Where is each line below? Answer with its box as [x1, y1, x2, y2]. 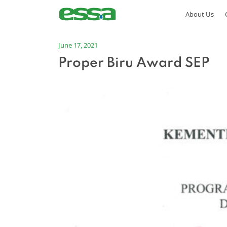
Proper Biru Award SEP [58, 56, 210, 70]
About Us [185, 10, 214, 19]
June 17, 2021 [58, 40, 98, 50]
